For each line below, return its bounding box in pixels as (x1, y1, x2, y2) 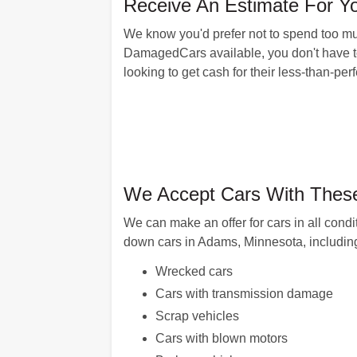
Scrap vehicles (155, 309, 239, 323)
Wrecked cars (155, 265, 233, 278)
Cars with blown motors (155, 331, 288, 345)
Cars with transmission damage (155, 287, 333, 300)
